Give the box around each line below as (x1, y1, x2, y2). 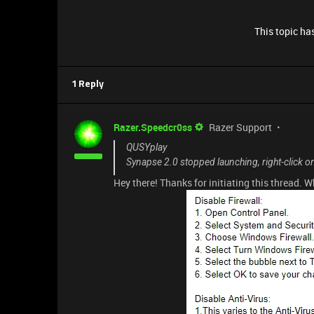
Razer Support (209, 121, 272, 134)
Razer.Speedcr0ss (114, 121, 192, 134)
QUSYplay (126, 142, 167, 153)
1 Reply (71, 80, 104, 89)
